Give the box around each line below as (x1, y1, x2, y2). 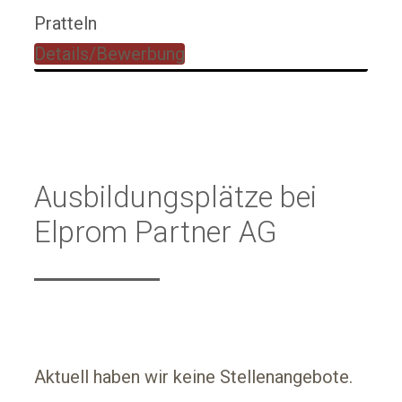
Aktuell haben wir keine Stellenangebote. (34, 365, 353, 388)
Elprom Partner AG (34, 214, 277, 249)
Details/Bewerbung (34, 42, 185, 65)
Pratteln (34, 12, 97, 34)
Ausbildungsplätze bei (34, 179, 317, 214)
